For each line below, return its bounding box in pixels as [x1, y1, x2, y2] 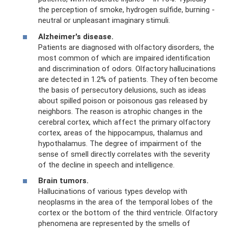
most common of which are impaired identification [38, 53, 210, 63]
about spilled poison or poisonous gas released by [38, 96, 207, 105]
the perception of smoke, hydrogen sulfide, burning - [38, 5, 215, 14]
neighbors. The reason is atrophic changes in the [38, 106, 203, 116]
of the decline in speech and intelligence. [38, 160, 175, 169]
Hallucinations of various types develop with [38, 187, 187, 196]
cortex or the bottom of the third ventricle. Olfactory [38, 208, 217, 217]
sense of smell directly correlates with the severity [38, 149, 210, 159]
